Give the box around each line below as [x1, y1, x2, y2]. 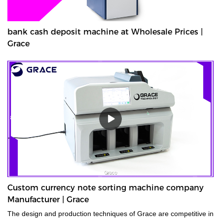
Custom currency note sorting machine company [7, 183, 204, 192]
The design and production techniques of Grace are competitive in [7, 209, 158, 218]
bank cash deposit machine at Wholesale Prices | [7, 27, 203, 37]
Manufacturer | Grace [7, 194, 89, 204]
